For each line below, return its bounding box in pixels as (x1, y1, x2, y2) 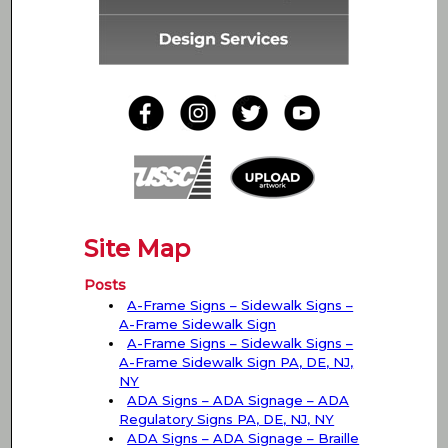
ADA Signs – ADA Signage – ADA (127, 392, 350, 409)
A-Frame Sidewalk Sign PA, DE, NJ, (119, 354, 354, 371)
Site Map (84, 234, 191, 264)
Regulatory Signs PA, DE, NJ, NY (119, 411, 335, 428)
